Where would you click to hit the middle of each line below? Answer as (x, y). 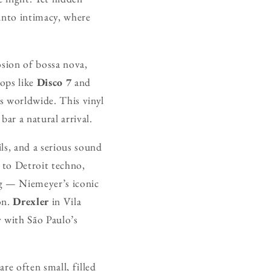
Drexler (31, 201)
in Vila (65, 201)
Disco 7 (54, 82)
